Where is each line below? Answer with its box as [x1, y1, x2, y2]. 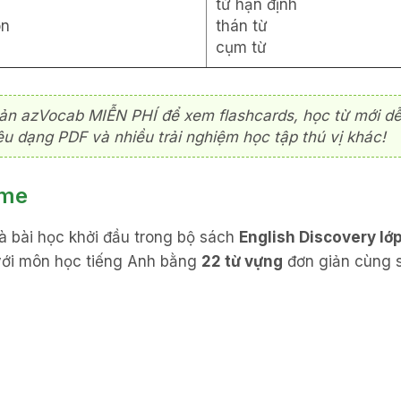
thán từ [216, 17, 268, 36]
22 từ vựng [201, 252, 283, 271]
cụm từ [216, 38, 267, 57]
